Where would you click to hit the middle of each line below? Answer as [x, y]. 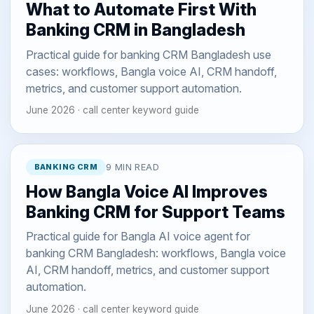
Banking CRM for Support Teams [155, 212]
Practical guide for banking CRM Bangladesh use [148, 54]
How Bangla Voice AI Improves [146, 192]
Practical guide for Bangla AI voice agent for [138, 237]
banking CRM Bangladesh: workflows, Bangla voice [156, 253]
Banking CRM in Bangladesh [135, 30]
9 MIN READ [132, 168]
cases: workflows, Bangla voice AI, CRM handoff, [151, 71]
